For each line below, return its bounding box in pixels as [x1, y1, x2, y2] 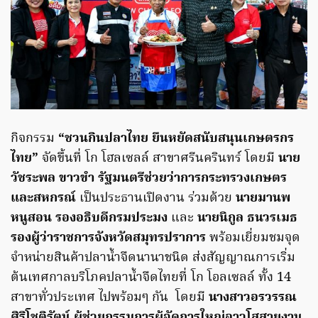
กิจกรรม [11, 128, 58, 150]
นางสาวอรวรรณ [205, 287, 297, 309]
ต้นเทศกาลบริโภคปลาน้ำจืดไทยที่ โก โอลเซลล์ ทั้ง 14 [11, 268, 291, 289]
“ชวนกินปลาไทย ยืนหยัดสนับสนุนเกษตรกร [58, 128, 294, 150]
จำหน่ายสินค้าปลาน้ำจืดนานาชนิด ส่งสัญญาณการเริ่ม [11, 248, 295, 269]
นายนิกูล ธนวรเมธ [197, 208, 297, 229]
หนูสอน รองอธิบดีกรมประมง [11, 208, 168, 229]
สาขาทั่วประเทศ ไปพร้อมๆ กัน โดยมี [11, 287, 205, 309]
